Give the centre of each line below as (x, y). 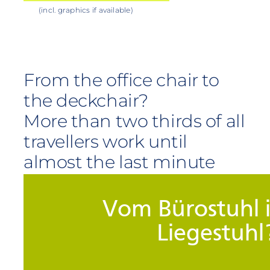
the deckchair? (86, 100)
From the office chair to (121, 80)
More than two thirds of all (134, 121)
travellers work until (105, 141)
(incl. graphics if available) (86, 10)
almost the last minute (119, 162)
